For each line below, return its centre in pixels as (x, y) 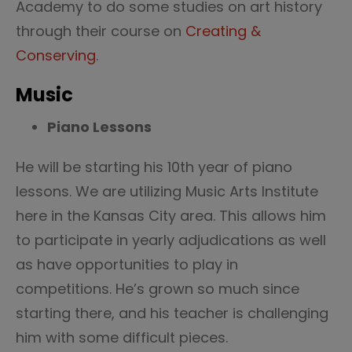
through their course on (101, 31)
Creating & (223, 31)
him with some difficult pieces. (124, 337)
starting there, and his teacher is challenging (172, 313)
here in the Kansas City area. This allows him (171, 216)
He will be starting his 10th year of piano (154, 167)
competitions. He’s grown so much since (158, 289)
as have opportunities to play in (127, 264)
